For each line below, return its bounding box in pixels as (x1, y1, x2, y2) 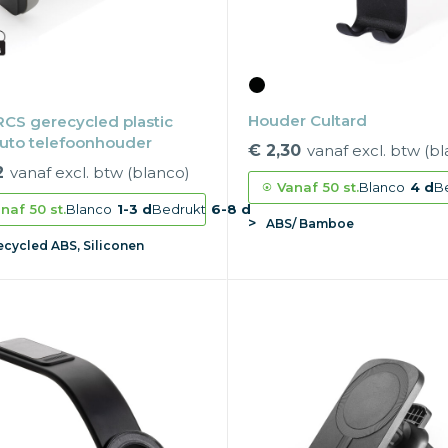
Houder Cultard (248, 110, 368, 130)
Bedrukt (151, 200, 206, 217)
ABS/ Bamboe (266, 215, 355, 231)
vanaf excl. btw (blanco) (9, 162, 190, 182)
